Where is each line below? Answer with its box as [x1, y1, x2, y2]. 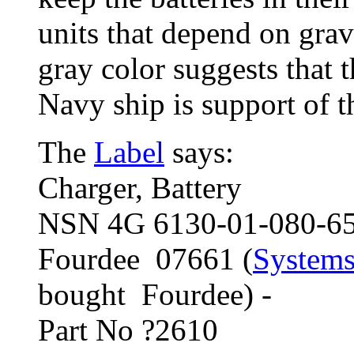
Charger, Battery [38, 171, 242, 205]
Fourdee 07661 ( [38, 242, 253, 277]
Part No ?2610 [38, 313, 218, 348]
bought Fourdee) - [38, 277, 272, 312]
